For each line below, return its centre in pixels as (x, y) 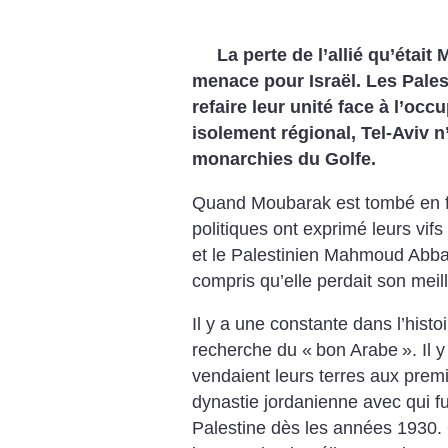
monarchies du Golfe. (284, 159)
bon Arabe (357, 350)
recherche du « (252, 350)
